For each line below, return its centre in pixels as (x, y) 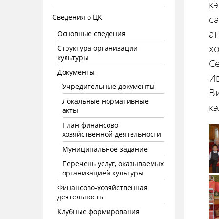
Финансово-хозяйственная (102, 187)
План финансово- (91, 125)
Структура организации (98, 48)
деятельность (80, 197)
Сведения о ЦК (77, 17)
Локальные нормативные (105, 101)
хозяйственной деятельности (112, 134)
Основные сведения (91, 33)
